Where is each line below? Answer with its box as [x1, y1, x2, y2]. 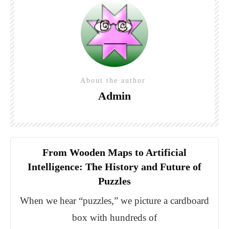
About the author [80, 77, 149, 85]
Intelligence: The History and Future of [28, 161, 201, 173]
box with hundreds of [72, 212, 157, 223]
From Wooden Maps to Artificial [42, 147, 187, 158]
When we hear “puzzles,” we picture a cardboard [20, 195, 209, 207]
